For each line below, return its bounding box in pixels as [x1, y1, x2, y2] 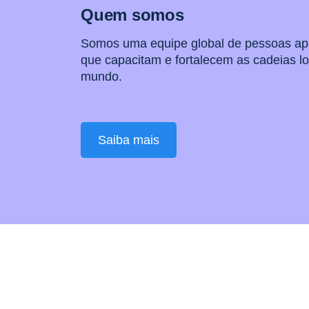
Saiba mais [98, 133, 159, 147]
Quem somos [81, 6, 184, 24]
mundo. [81, 70, 122, 83]
